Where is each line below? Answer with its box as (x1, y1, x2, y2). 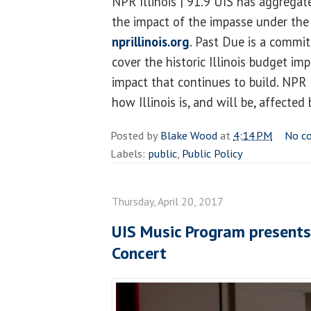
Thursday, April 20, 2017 (112, 194, 224, 208)
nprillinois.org (112, 33, 190, 50)
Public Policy (182, 145, 243, 161)
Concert (112, 242, 167, 264)
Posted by (110, 127, 160, 143)
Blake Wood (160, 127, 217, 143)
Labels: (110, 145, 148, 161)
